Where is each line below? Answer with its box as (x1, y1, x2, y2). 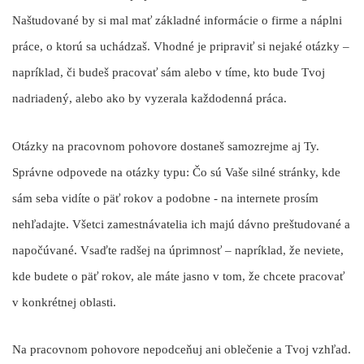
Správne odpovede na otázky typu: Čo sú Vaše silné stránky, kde (12, 165, 340, 179)
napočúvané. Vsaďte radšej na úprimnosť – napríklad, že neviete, (12, 243, 344, 257)
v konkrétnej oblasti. (12, 295, 116, 309)
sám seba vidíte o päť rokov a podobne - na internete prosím (12, 191, 318, 205)
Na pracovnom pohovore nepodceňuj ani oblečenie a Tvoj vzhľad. (12, 343, 351, 357)
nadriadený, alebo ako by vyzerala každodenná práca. (12, 92, 287, 106)
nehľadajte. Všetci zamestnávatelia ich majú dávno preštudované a (12, 217, 350, 231)
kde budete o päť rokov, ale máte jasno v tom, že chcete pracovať (12, 269, 344, 283)
